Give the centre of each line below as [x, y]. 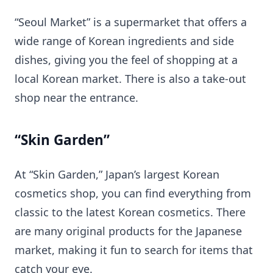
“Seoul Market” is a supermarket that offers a [131, 22]
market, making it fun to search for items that [134, 250]
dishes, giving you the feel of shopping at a [126, 60]
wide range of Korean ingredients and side [124, 41]
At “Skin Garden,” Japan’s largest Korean [117, 174]
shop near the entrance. [76, 98]
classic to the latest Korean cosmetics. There [130, 212]
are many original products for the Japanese [128, 231]
